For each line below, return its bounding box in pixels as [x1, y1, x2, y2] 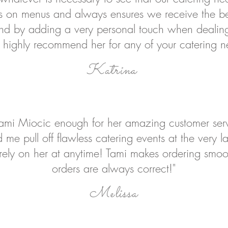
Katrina [86, 60, 137, 82]
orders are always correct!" [52, 161, 176, 176]
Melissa [89, 183, 138, 205]
